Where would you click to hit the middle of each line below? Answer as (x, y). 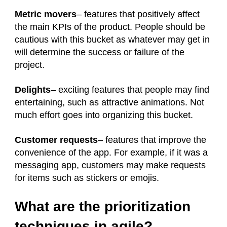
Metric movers (46, 14)
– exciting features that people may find (130, 90)
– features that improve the (152, 140)
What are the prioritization (103, 207)
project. (30, 65)
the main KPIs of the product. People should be (110, 27)
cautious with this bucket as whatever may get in (112, 40)
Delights (33, 90)
